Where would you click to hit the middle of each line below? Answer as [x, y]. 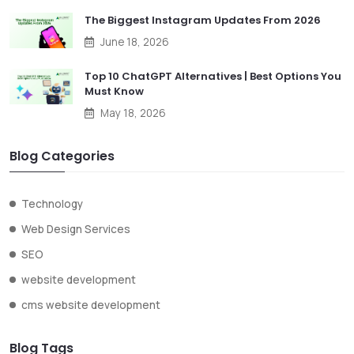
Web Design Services [76, 229]
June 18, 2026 [135, 41]
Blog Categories [62, 156]
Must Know [114, 91]
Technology [52, 203]
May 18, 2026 [133, 113]
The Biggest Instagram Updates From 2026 [203, 20]
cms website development [91, 305]
